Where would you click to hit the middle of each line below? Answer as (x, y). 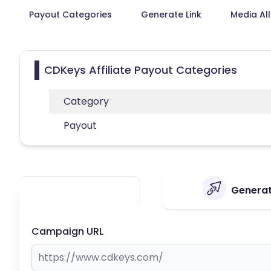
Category (86, 101)
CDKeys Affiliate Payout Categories (141, 70)
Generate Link (171, 14)
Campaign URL (67, 231)
